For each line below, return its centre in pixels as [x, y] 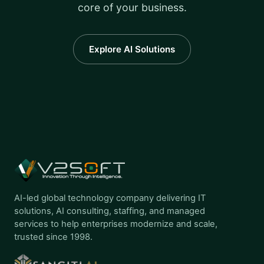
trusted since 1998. [53, 237]
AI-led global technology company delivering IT [110, 198]
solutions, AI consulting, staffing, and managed [110, 211]
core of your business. [132, 8]
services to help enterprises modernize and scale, [116, 224]
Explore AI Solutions [132, 49]
